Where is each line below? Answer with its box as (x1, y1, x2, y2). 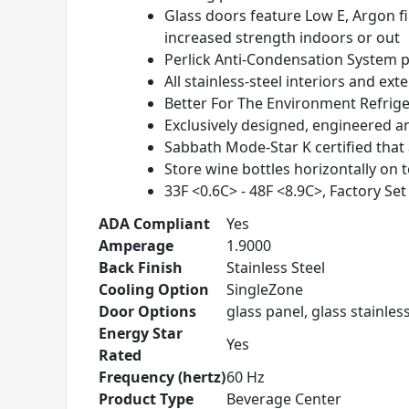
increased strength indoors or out (164, 27, 400, 47)
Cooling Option (99, 279, 209, 299)
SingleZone (226, 279, 303, 299)
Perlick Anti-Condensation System (164, 49, 397, 69)
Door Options (99, 301, 196, 321)
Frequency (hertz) (99, 367, 225, 387)
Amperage (99, 236, 173, 256)
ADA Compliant (99, 214, 210, 234)
